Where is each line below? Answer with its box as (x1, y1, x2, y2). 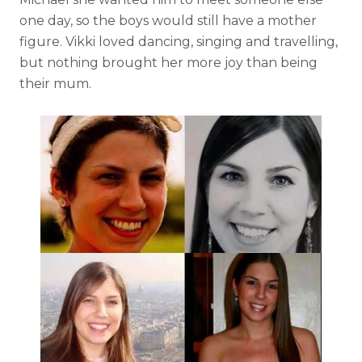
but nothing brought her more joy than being (19, 54, 318, 70)
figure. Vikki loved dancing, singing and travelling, (19, 33, 338, 49)
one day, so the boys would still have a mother (19, 12, 317, 28)
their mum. (19, 75, 91, 91)
